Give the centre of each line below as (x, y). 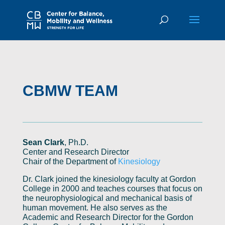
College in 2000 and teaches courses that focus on (112, 189)
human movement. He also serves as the (95, 208)
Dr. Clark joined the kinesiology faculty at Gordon (109, 179)
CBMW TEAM (70, 91)
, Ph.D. (76, 142)
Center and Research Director (76, 152)
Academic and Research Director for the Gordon (108, 217)
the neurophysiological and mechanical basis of (107, 198)
